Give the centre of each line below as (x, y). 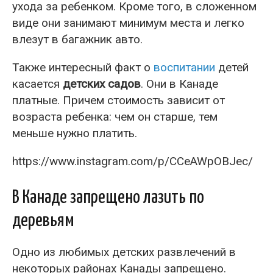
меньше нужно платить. (75, 133)
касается (37, 83)
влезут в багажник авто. (77, 39)
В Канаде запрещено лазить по (108, 197)
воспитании (184, 67)
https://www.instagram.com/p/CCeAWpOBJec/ (133, 161)
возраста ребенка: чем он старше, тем (115, 116)
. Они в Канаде (179, 83)
